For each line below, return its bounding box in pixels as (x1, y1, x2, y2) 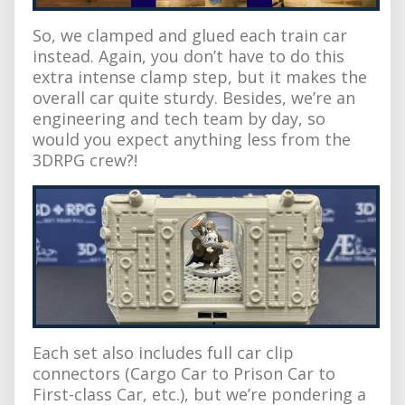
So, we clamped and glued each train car (33, 24, 347, 46)
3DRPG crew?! (33, 148, 137, 171)
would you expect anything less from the (33, 127, 351, 150)
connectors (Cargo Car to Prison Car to (33, 362, 335, 384)
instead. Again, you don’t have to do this (33, 44, 344, 67)
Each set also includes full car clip (33, 341, 294, 363)
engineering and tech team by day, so (33, 107, 325, 129)
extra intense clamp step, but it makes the (33, 65, 367, 88)
